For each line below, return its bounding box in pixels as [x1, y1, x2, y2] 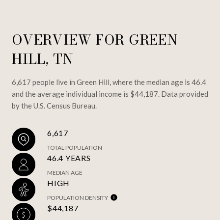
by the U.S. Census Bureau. [12, 101, 97, 110]
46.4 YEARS [47, 153, 91, 163]
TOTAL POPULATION [47, 143, 102, 151]
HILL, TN [12, 48, 74, 69]
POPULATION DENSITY [47, 193, 108, 201]
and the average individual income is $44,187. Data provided [12, 89, 208, 98]
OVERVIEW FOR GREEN [12, 28, 178, 50]
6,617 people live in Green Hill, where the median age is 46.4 [12, 77, 206, 86]
